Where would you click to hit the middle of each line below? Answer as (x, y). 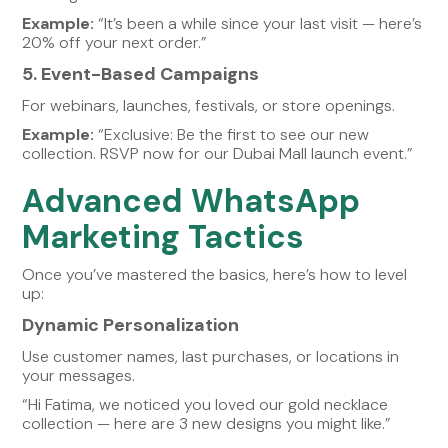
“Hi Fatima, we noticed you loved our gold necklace (205, 404)
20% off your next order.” (115, 42)
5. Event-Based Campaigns (141, 73)
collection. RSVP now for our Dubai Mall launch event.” (218, 153)
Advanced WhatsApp (191, 200)
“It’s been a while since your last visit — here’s (258, 23)
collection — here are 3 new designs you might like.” (207, 423)
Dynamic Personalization (131, 324)
